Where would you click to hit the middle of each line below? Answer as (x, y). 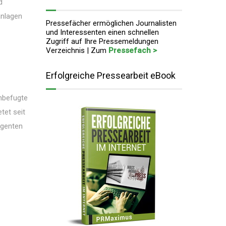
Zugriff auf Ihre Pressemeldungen (102, 41)
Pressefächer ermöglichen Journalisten (111, 23)
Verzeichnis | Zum (77, 50)
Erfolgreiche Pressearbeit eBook (111, 75)
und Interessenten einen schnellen (102, 32)
